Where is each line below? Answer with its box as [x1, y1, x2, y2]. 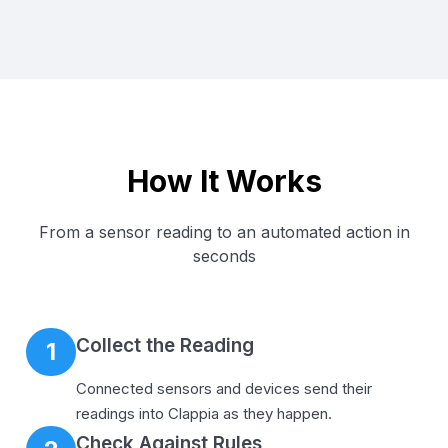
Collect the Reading [76, 333, 254, 357]
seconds [192, 245, 256, 266]
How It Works [126, 162, 322, 199]
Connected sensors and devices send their [76, 378, 372, 398]
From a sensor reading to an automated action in [38, 221, 410, 242]
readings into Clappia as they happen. [76, 403, 332, 423]
